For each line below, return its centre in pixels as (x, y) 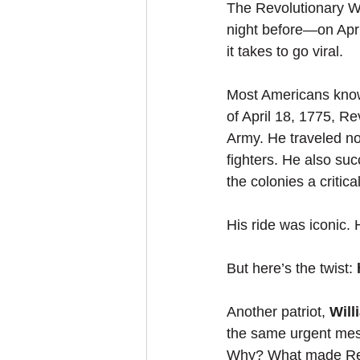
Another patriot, (278, 312)
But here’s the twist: (292, 268)
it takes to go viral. (285, 51)
